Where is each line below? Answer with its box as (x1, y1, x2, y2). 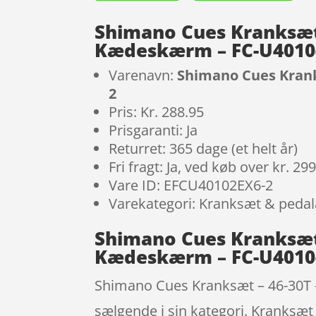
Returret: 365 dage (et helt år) (109, 138, 298, 158)
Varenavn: (109, 65, 178, 85)
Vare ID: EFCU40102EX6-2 (109, 175, 274, 195)
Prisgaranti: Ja (109, 120, 198, 140)
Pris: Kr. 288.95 (109, 102, 205, 121)
